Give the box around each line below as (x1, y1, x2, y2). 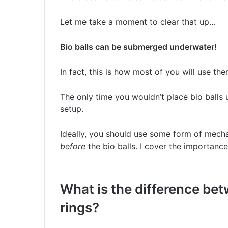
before (60, 141, 85, 152)
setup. (60, 104, 83, 115)
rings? (60, 199, 99, 216)
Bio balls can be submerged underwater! (60, 42, 217, 52)
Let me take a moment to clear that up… (60, 17, 216, 27)
